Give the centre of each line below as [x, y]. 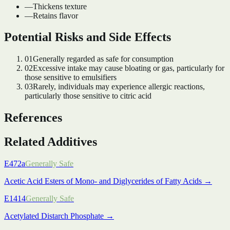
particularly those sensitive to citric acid [88, 96]
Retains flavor [55, 15]
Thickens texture [60, 6]
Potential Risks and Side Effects [88, 37]
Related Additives [51, 142]
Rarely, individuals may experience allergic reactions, [119, 87]
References [33, 118]
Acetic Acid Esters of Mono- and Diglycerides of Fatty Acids [103, 181]
